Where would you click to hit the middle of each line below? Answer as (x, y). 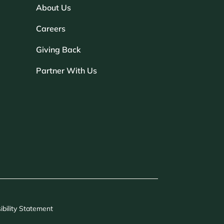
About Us (53, 7)
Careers (50, 28)
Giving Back (58, 49)
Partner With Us (66, 70)
